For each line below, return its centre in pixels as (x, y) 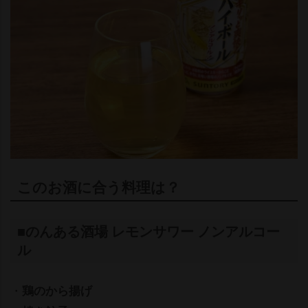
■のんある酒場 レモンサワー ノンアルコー (148, 231)
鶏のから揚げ (57, 290)
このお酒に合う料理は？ (99, 186)
